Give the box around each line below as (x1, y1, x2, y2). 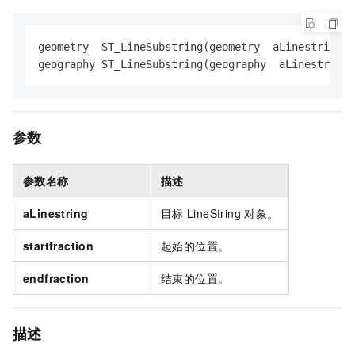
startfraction (23, 238, 94, 254)
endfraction (23, 270, 90, 287)
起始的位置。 (161, 238, 230, 254)
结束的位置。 (161, 270, 230, 287)
